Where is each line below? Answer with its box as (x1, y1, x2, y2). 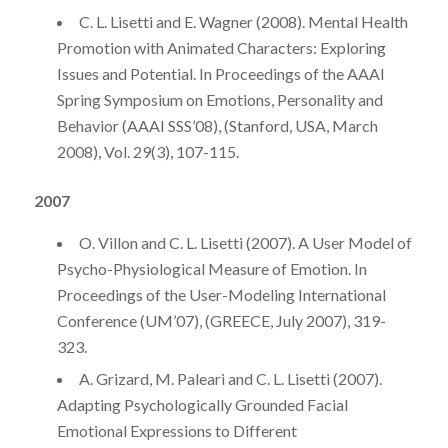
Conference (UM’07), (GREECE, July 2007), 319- (56, 311, 386, 331)
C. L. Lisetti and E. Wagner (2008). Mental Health (78, 11, 408, 31)
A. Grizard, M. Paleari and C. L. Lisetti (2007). (78, 369, 382, 389)
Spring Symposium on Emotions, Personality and (56, 89, 383, 109)
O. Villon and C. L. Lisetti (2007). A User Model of (78, 233, 412, 253)
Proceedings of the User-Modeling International (56, 285, 386, 305)
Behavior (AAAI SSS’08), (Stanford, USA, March (56, 115, 378, 135)
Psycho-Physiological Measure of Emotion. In (56, 259, 367, 279)
